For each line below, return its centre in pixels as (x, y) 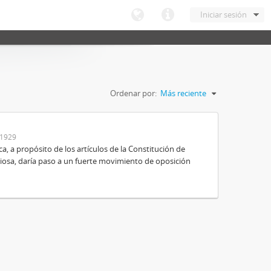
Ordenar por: (133, 93)
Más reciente (183, 93)
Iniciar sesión (224, 15)
